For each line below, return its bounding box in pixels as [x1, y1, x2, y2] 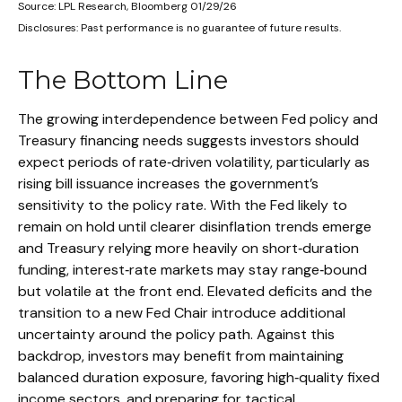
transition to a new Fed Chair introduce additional [18, 302, 345, 322]
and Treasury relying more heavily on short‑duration [18, 238, 359, 258]
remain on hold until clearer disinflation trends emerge [18, 216, 371, 236]
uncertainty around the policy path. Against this [18, 324, 335, 344]
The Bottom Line [18, 64, 228, 95]
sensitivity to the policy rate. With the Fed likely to [18, 195, 347, 214]
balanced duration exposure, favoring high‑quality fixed [18, 367, 380, 387]
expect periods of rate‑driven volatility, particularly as [18, 152, 370, 171]
